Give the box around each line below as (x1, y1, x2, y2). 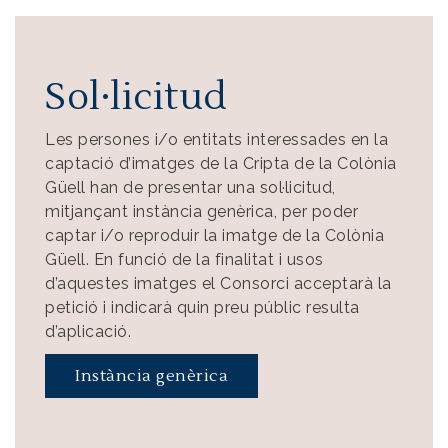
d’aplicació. (45, 322, 131, 341)
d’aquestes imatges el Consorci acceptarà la (45, 274, 392, 293)
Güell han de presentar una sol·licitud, (45, 178, 336, 197)
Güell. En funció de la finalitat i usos (45, 250, 324, 269)
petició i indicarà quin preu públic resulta (45, 298, 360, 317)
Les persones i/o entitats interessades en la (45, 130, 388, 149)
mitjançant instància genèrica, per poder (45, 202, 358, 221)
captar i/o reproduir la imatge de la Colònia (45, 226, 384, 245)
